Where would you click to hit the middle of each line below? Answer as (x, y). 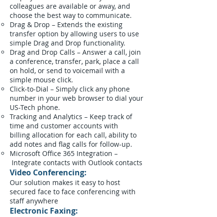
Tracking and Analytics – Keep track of (71, 116)
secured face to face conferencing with (73, 192)
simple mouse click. (41, 80)
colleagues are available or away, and (70, 6)
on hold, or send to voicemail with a (67, 70)
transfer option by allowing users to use (74, 34)
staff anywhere (35, 201)
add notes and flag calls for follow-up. (71, 144)
